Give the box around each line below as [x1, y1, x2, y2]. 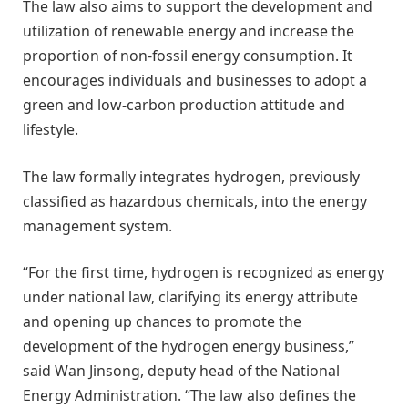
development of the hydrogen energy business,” [23, 336, 354, 357]
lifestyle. [23, 119, 78, 140]
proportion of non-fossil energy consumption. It [23, 46, 352, 66]
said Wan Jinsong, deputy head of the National [23, 361, 340, 382]
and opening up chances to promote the [23, 311, 301, 332]
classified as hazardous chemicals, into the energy [23, 190, 367, 211]
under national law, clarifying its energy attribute [23, 287, 358, 308]
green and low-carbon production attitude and [23, 95, 345, 116]
